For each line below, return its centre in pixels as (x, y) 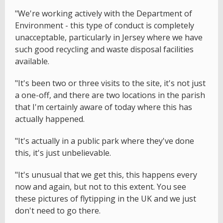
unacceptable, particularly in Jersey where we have (109, 38)
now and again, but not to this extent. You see (101, 187)
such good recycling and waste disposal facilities (104, 50)
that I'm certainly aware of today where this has (104, 107)
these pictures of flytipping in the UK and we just (106, 199)
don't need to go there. (58, 211)
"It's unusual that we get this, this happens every (106, 175)
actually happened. (50, 119)
